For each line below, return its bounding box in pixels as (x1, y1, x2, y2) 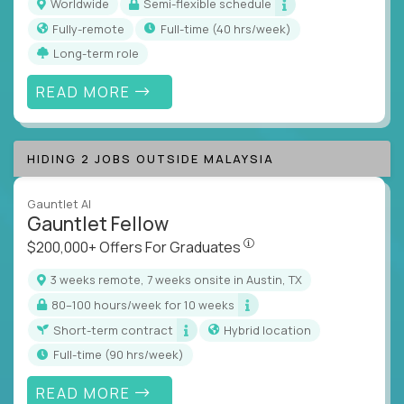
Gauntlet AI (27, 196, 91, 213)
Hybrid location (232, 321, 311, 338)
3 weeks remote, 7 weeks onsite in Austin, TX (57, 271, 302, 289)
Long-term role (60, 44, 139, 61)
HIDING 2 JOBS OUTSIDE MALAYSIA (27, 151, 274, 168)
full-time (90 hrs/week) (60, 346, 184, 363)
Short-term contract (61, 321, 173, 338)
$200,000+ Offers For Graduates (27, 237, 243, 258)
